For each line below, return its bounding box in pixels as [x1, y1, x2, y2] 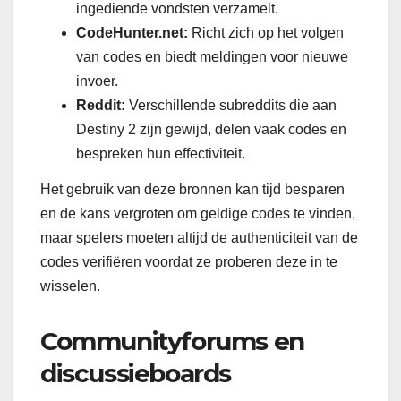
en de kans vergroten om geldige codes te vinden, [40, 206, 355, 222]
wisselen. [40, 278, 100, 294]
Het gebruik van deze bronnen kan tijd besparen [40, 182, 345, 198]
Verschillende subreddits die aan [125, 98, 337, 114]
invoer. [76, 73, 118, 90]
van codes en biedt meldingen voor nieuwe [76, 49, 348, 65]
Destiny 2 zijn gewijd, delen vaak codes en [76, 122, 346, 138]
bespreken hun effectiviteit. [76, 146, 245, 162]
